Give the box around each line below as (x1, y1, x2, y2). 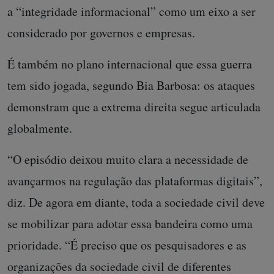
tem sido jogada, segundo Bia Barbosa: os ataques (7, 76, 255, 94)
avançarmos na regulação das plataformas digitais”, (7, 172, 262, 189)
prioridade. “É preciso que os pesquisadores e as (7, 236, 246, 253)
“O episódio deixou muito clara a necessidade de (7, 150, 248, 168)
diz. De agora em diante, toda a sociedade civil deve (7, 193, 265, 210)
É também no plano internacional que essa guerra (7, 55, 252, 72)
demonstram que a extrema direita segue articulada (7, 98, 261, 115)
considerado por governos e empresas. (7, 24, 199, 41)
